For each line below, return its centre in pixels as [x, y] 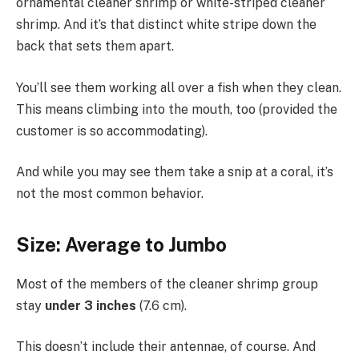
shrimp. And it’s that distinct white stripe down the [166, 25]
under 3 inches [91, 305]
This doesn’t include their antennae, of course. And [166, 347]
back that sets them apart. [95, 46]
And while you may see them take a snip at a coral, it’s [175, 172]
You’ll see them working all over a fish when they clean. [179, 87]
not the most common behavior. [110, 194]
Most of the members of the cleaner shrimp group [167, 284]
